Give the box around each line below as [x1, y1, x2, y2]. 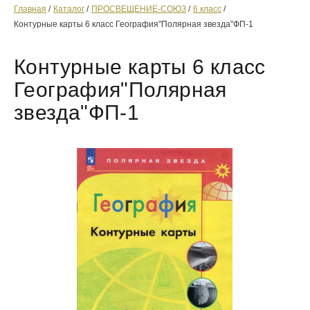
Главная [14, 3, 46, 14]
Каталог [53, 3, 84, 14]
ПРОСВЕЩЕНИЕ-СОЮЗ [91, 3, 186, 14]
